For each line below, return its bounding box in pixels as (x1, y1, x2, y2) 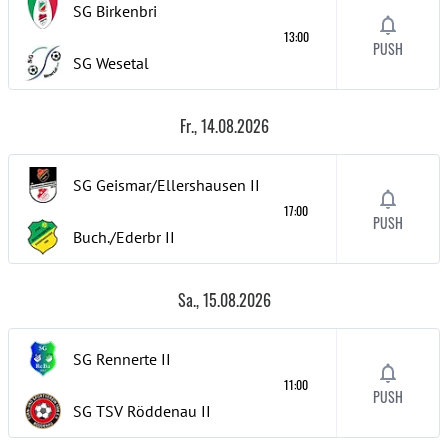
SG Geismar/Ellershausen (73, 175, 246, 195)
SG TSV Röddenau (73, 401, 197, 421)
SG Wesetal (73, 53, 149, 73)
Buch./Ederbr (73, 227, 161, 247)
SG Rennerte (73, 349, 157, 369)
